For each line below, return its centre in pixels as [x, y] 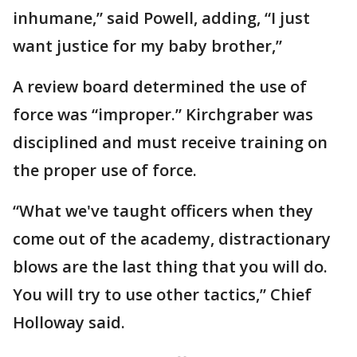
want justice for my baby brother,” [147, 46]
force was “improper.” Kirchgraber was [163, 114]
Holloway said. [71, 322]
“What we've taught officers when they [163, 211]
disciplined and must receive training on [170, 142]
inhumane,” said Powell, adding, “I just [161, 18]
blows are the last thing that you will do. [170, 267]
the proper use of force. [105, 170]
